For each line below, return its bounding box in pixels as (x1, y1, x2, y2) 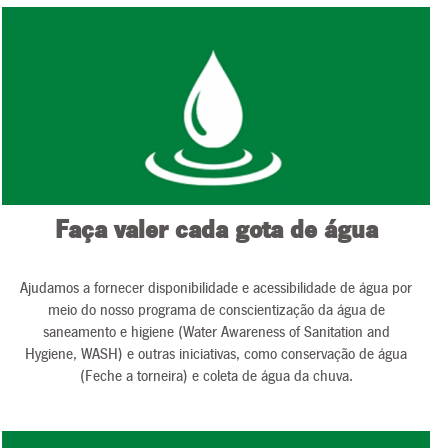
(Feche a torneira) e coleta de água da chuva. (79, 368, 353, 384)
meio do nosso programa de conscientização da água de (47, 302, 385, 318)
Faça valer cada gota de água (54, 218, 378, 244)
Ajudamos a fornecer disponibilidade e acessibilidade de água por (20, 280, 412, 296)
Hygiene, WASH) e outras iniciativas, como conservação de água (25, 346, 407, 362)
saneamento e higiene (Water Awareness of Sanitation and (42, 324, 390, 340)
